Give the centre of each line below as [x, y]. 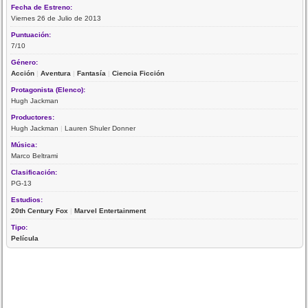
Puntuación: [32, 34]
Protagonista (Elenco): [49, 89]
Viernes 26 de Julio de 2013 [56, 18]
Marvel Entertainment [110, 210]
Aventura [56, 73]
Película [25, 238]
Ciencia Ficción [139, 73]
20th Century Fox [40, 210]
